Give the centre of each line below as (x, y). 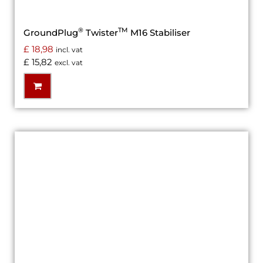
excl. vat (69, 62)
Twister (101, 33)
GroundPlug (51, 33)
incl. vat (69, 49)
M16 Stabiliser (159, 33)
